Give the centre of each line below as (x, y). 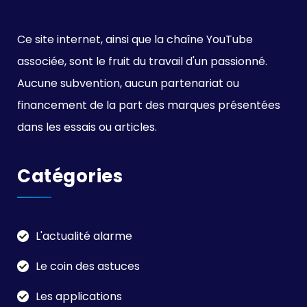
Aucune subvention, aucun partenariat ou (128, 83)
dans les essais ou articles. (87, 127)
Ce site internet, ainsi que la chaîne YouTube (135, 39)
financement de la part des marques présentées (149, 105)
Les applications (79, 296)
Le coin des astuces (88, 266)
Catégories (70, 176)
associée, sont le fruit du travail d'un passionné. (142, 61)
